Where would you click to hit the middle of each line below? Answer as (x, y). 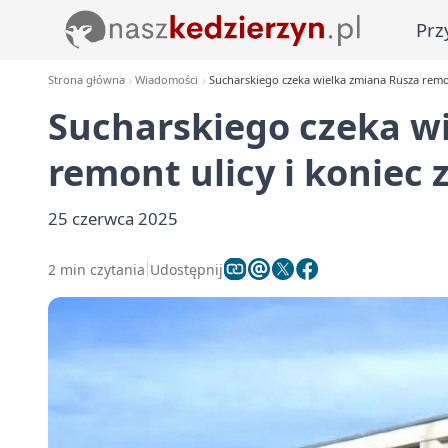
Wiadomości (167, 79)
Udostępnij (186, 269)
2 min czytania (96, 269)
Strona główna (86, 79)
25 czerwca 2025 (113, 218)
